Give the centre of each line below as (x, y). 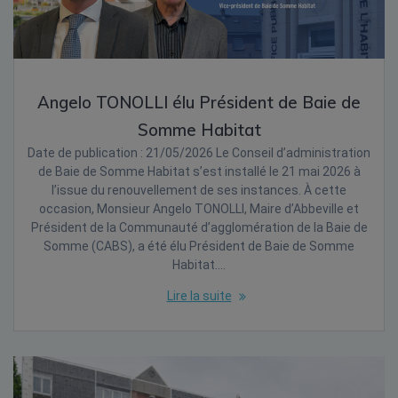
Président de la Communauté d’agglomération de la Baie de (199, 227)
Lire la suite (199, 295)
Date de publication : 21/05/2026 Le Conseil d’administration (199, 152)
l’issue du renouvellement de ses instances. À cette (199, 190)
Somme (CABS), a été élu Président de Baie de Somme (199, 246)
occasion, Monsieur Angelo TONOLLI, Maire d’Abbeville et (199, 208)
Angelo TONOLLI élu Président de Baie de (199, 102)
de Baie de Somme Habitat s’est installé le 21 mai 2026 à (199, 171)
